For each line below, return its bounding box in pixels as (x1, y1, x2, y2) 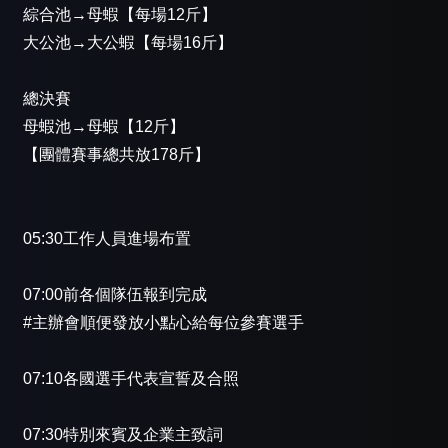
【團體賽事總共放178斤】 (23, 146, 210, 164)
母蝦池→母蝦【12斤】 (23, 118, 185, 136)
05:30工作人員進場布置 (23, 230, 191, 248)
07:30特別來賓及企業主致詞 (23, 426, 223, 444)
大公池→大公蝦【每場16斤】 (23, 34, 233, 52)
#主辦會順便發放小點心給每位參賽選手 (23, 314, 304, 332)
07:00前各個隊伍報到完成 (23, 286, 207, 304)
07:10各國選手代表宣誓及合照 (23, 370, 239, 388)
